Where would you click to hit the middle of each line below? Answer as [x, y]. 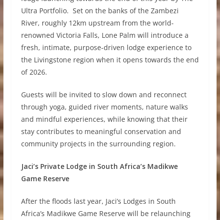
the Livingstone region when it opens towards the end [110, 60]
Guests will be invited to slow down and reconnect [104, 95]
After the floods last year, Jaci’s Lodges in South [98, 201]
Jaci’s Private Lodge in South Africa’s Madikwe [99, 166]
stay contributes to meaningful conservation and [101, 132]
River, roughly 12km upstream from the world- [97, 23]
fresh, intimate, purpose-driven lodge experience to [106, 48]
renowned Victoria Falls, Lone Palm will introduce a [105, 35]
